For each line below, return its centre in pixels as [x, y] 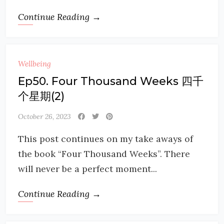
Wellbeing [34, 64]
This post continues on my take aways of [105, 139]
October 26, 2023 [44, 116]
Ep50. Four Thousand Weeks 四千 [111, 81]
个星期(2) [41, 96]
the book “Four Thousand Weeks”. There [104, 154]
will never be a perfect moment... [87, 169]
